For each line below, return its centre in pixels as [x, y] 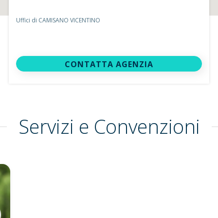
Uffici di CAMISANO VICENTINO [58, 20]
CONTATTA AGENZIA [109, 64]
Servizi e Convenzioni [109, 126]
